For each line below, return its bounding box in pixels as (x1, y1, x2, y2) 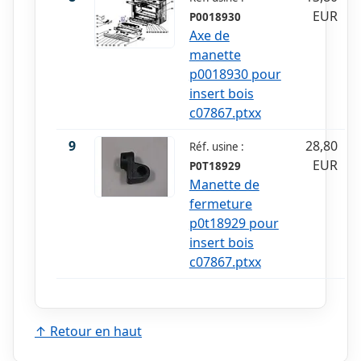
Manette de (189, 176, 259, 194)
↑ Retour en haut (35, 322, 142, 341)
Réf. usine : (189, 139, 244, 155)
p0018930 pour (189, 65, 281, 84)
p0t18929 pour (189, 214, 279, 233)
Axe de (189, 27, 230, 45)
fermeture (189, 195, 252, 214)
